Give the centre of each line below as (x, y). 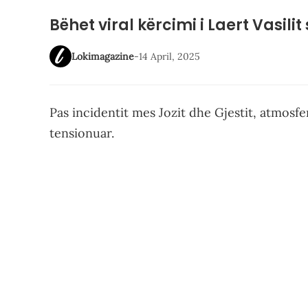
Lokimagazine (103, 56)
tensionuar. (82, 133)
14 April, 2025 (169, 56)
